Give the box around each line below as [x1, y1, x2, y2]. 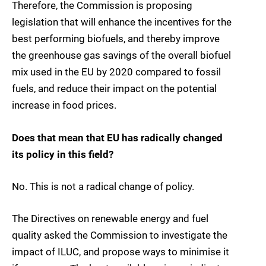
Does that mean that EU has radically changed [12, 131, 223, 144]
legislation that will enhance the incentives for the [12, 16, 232, 28]
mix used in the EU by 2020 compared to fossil [12, 66, 221, 78]
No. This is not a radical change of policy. [12, 180, 194, 192]
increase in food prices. [12, 99, 116, 112]
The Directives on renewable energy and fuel [12, 212, 208, 224]
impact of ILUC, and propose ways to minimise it [12, 245, 229, 258]
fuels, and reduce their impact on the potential [12, 83, 217, 95]
